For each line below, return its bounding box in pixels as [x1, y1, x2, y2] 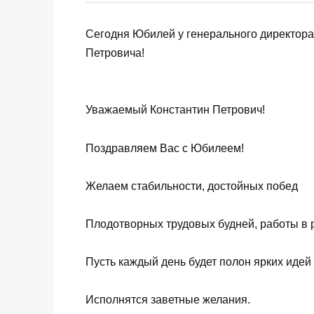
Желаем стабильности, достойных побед [86, 179, 298, 192]
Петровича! [86, 47, 144, 60]
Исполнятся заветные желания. [86, 294, 250, 306]
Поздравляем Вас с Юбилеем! [86, 142, 244, 154]
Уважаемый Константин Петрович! [86, 104, 265, 116]
